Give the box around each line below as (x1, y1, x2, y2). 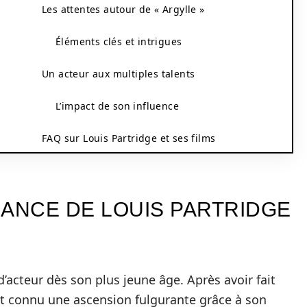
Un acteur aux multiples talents (42, 67, 195, 80)
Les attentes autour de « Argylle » (42, 3, 205, 16)
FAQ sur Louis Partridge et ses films (42, 132, 216, 145)
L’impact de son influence (56, 99, 179, 112)
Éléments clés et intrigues (56, 35, 182, 48)
